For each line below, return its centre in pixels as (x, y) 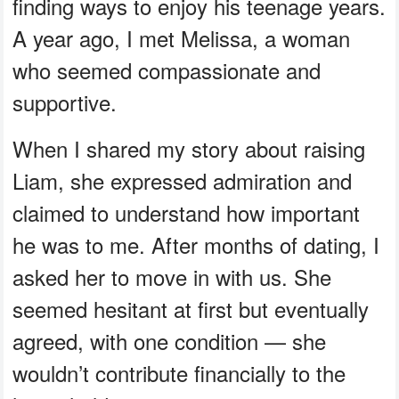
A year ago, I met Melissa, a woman (182, 37)
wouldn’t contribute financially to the (179, 372)
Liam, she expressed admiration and (183, 180)
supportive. (65, 102)
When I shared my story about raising (189, 148)
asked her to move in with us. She (172, 276)
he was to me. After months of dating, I (196, 244)
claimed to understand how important (187, 212)
